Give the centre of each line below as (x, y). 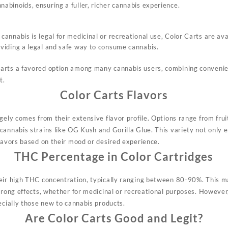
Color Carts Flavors (114, 95)
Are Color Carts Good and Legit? (114, 218)
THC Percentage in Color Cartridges (114, 156)
